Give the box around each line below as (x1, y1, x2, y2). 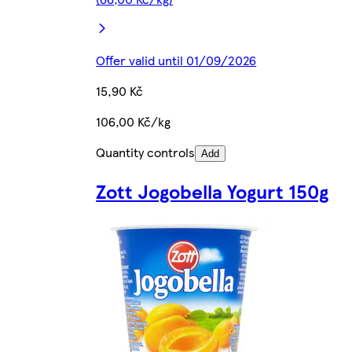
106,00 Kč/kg (96, 112, 171, 130)
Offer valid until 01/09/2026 (96, 50, 257, 69)
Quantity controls (96, 142, 196, 161)
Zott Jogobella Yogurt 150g (96, 177, 329, 204)
